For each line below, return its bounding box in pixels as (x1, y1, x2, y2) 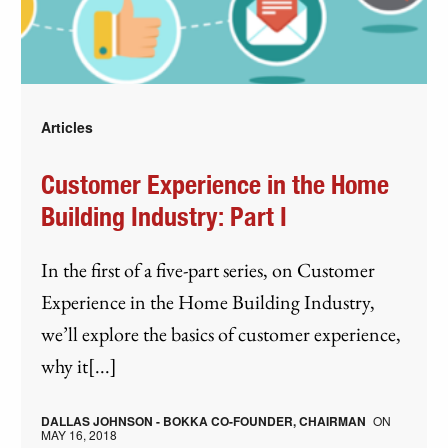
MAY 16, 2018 (41, 425, 118, 443)
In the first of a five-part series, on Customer (41, 256, 376, 283)
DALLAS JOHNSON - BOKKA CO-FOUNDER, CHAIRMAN (41, 411, 367, 430)
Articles (41, 116, 94, 137)
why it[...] (41, 352, 118, 379)
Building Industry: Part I (41, 204, 288, 231)
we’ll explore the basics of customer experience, (41, 320, 402, 347)
